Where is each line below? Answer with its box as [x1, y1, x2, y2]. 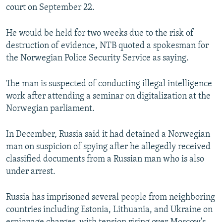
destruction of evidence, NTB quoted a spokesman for [6, 41, 209, 51]
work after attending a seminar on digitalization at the [6, 92, 211, 102]
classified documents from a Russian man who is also [6, 155, 204, 165]
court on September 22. [6, 3, 95, 13]
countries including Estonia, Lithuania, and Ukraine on [6, 205, 213, 215]
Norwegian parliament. [6, 104, 95, 114]
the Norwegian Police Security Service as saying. [6, 54, 189, 63]
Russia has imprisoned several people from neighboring [6, 193, 215, 203]
